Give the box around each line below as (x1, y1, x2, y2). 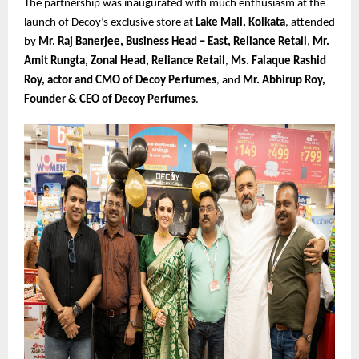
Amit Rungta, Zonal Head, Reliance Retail (24, 55, 225, 68)
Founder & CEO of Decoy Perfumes (24, 94, 196, 107)
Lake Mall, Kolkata (196, 17, 285, 30)
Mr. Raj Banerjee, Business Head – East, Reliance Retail (38, 36, 307, 49)
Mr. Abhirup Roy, (243, 75, 325, 87)
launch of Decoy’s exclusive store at (24, 17, 196, 30)
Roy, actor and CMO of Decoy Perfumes (24, 75, 216, 87)
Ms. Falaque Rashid (231, 55, 326, 68)
